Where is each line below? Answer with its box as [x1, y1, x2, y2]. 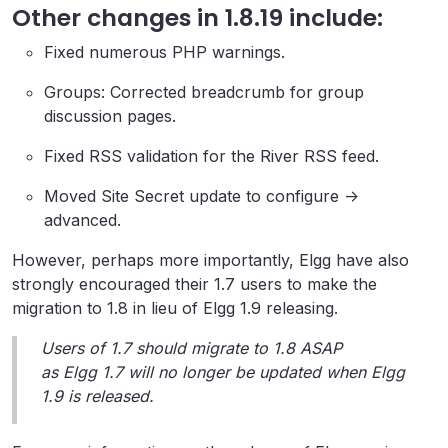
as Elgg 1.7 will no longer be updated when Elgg [41, 362, 405, 382]
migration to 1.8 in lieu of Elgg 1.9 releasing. [12, 298, 338, 318]
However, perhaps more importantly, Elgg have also [12, 250, 409, 270]
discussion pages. [44, 106, 176, 126]
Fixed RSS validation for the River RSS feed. [44, 146, 379, 166]
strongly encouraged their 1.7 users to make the [12, 274, 377, 294]
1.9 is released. [41, 386, 154, 406]
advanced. [44, 210, 121, 230]
